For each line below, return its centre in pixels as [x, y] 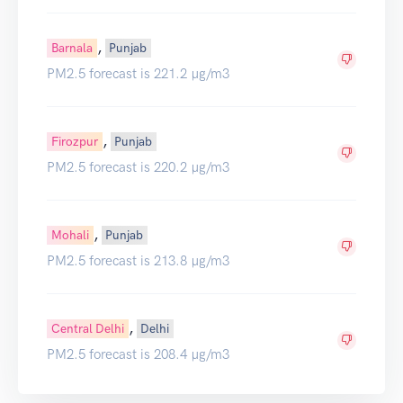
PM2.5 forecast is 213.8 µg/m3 [138, 260]
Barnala [72, 47]
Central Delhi [87, 328]
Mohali [70, 234]
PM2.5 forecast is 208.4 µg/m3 [138, 354]
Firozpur [74, 141]
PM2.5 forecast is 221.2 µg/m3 [138, 73]
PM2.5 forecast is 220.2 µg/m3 [138, 167]
